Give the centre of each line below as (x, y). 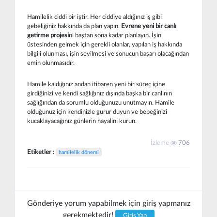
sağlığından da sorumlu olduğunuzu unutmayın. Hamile (101, 102)
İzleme (161, 143)
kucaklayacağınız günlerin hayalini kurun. (82, 121)
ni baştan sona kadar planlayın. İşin (115, 35)
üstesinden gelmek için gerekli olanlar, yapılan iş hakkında (105, 44)
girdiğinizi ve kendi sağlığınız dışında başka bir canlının (100, 93)
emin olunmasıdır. (51, 63)
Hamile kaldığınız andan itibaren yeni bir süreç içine (96, 84)
